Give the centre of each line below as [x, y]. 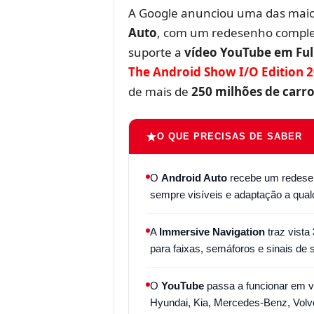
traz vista [288, 231]
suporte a [156, 52]
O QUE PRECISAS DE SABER [230, 136]
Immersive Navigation [212, 231]
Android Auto [194, 177]
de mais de [159, 91]
